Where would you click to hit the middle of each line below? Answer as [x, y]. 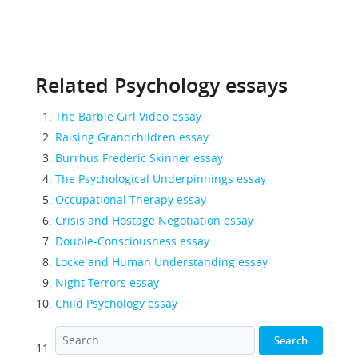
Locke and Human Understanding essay [161, 262]
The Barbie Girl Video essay [128, 116]
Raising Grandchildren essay [132, 137]
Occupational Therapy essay [131, 199]
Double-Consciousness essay [132, 241]
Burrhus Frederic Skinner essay [139, 158]
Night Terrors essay [107, 282]
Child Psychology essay [116, 303]
